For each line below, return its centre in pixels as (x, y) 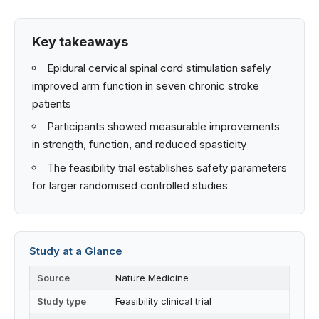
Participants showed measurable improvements (163, 127)
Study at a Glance (76, 251)
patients (52, 103)
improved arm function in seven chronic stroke (146, 85)
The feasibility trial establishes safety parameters (167, 167)
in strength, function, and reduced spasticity (139, 145)
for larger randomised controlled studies (130, 185)
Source (53, 278)
